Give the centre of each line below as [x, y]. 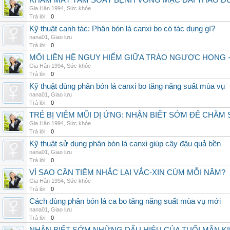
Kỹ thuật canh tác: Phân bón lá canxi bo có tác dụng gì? [122, 29]
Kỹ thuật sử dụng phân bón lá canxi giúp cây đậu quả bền [125, 144]
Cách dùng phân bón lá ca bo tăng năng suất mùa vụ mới [125, 201]
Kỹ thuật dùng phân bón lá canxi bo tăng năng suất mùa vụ [127, 86]
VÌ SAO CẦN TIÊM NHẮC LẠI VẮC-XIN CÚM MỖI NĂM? [127, 172]
